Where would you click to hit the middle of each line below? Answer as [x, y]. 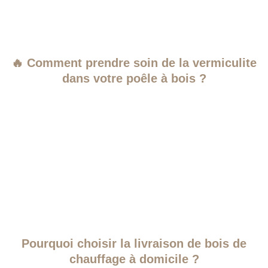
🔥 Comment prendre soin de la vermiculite [134, 63]
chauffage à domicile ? [134, 259]
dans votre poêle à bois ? [134, 79]
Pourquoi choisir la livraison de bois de [134, 244]
